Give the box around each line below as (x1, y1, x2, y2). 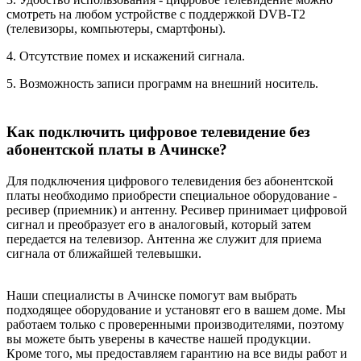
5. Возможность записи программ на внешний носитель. (6, 76, 318, 90)
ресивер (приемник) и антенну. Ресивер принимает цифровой (6, 202, 347, 217)
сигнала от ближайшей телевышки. (6, 246, 201, 260)
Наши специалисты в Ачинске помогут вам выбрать (6, 288, 297, 302)
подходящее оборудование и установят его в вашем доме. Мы (6, 302, 346, 317)
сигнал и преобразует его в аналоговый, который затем (6, 217, 311, 231)
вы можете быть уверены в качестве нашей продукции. (6, 331, 311, 346)
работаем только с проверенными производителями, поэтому (6, 317, 344, 331)
